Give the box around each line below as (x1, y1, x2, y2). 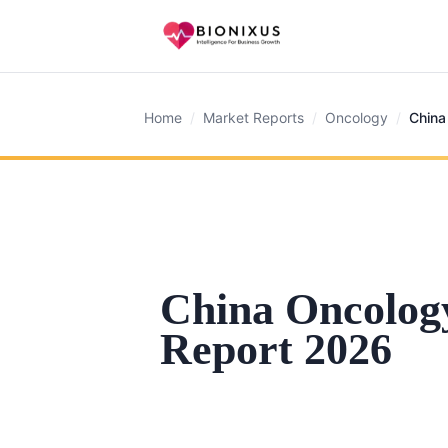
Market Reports (203, 109, 304, 126)
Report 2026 (160, 325, 392, 374)
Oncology (325, 109, 388, 126)
